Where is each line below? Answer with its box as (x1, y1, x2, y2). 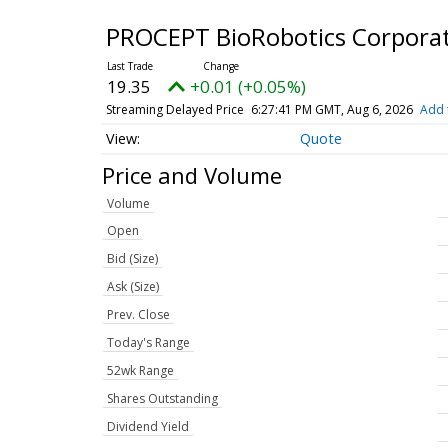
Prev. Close (107, 306, 170, 324)
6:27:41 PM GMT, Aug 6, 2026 (250, 101, 413, 118)
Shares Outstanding (107, 390, 218, 408)
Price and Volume (102, 159, 282, 190)
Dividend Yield (107, 418, 189, 436)
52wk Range (107, 362, 174, 380)
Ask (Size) (107, 278, 159, 296)
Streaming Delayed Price (105, 101, 244, 118)
